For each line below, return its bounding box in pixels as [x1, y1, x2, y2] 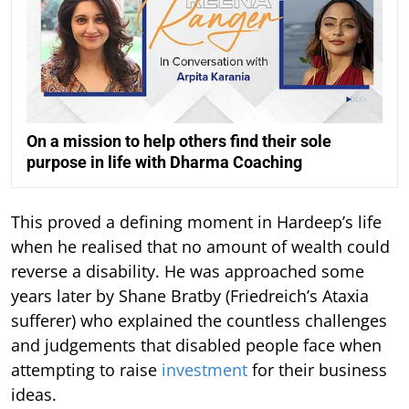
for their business [247, 358, 387, 381]
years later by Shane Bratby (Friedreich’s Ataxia [11, 284, 369, 307]
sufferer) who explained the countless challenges [11, 309, 387, 331]
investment [162, 358, 247, 381]
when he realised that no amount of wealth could [11, 235, 390, 257]
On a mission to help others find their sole [26, 131, 331, 151]
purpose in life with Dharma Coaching [26, 152, 302, 172]
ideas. [11, 383, 57, 405]
